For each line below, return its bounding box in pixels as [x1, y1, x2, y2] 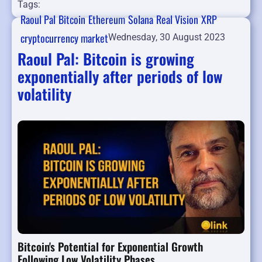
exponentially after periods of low [18, 65, 222, 88]
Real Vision [156, 12, 198, 27]
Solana [128, 12, 153, 27]
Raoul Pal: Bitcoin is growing [18, 47, 194, 71]
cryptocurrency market [20, 30, 108, 46]
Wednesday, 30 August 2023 [108, 32, 225, 43]
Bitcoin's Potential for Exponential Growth [18, 238, 203, 255]
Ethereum [88, 12, 125, 27]
